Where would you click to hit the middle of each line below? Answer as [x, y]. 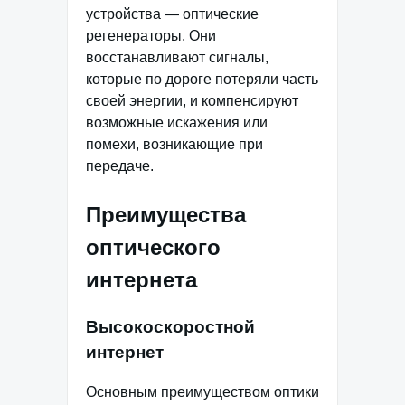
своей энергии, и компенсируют [192, 100]
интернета [141, 279]
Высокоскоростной [170, 326]
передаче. [120, 165]
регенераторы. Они [151, 35]
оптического [153, 247]
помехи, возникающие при [174, 144]
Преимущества [166, 214]
